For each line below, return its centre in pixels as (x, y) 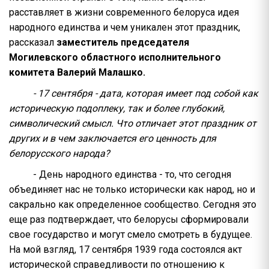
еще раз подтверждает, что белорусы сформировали (129, 219)
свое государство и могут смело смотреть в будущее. (131, 234)
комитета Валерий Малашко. (77, 72)
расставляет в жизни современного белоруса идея (124, 12)
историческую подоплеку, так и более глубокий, (117, 108)
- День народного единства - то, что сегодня (132, 174)
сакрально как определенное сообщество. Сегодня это (133, 204)
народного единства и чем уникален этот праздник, (125, 27)
